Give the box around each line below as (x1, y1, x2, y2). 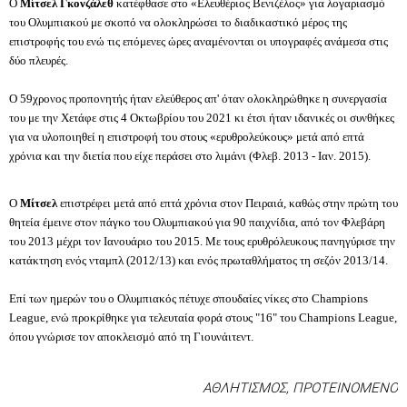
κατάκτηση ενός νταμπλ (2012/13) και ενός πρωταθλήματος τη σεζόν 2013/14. (9, 253, 388, 268)
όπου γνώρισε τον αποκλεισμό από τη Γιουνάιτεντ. (9, 330, 253, 344)
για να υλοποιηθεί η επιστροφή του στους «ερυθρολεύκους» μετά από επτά (9, 130, 364, 144)
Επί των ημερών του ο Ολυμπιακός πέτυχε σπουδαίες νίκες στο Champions (9, 292, 368, 306)
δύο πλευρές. (9, 54, 68, 68)
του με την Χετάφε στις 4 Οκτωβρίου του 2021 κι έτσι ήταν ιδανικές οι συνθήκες (9, 111, 394, 125)
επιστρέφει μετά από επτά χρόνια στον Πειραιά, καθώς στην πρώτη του (60, 196, 398, 211)
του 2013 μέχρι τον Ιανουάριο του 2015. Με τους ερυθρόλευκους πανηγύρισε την (9, 234, 395, 249)
